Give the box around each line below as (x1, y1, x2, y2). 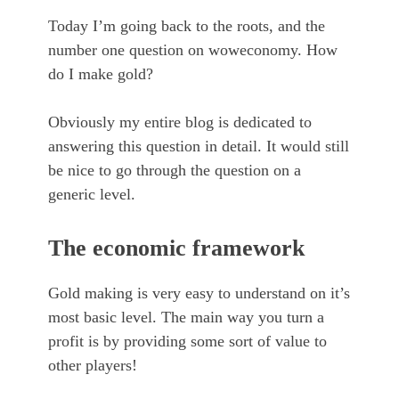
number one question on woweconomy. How (48, 41, 338, 60)
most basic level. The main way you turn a (48, 308, 324, 327)
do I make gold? (48, 65, 153, 84)
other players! (48, 356, 137, 375)
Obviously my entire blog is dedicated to (48, 113, 312, 132)
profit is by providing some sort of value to (48, 332, 327, 351)
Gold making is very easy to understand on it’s (48, 284, 350, 303)
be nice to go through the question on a (48, 161, 301, 180)
